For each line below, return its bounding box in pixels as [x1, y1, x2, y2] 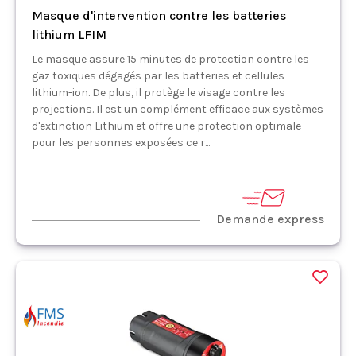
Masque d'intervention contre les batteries [32, 8, 286, 23]
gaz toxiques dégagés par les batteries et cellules [32, 69, 284, 83]
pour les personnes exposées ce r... [32, 136, 210, 149]
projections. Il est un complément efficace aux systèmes [32, 103, 323, 116]
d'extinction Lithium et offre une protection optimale [32, 119, 301, 133]
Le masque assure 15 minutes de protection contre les [32, 52, 309, 66]
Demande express [216, 211, 324, 226]
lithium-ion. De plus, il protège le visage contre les [32, 86, 285, 99]
